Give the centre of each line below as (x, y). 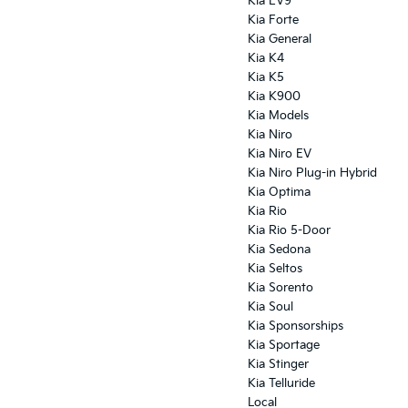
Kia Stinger (278, 365)
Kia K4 (266, 59)
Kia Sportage (284, 346)
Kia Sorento (280, 288)
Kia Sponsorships (296, 326)
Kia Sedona (279, 250)
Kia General (280, 40)
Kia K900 (274, 97)
